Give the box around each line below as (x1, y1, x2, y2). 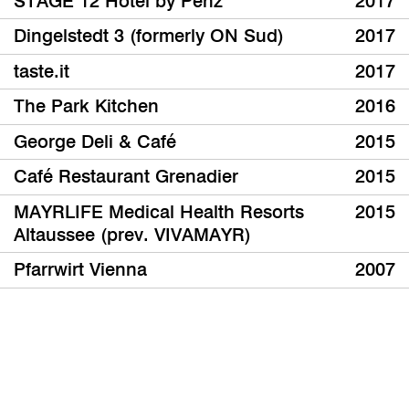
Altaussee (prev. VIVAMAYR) (14, 223, 251, 246)
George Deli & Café (14, 130, 176, 152)
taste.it (14, 59, 69, 82)
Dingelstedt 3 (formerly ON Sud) (14, 25, 284, 47)
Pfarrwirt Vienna (14, 258, 147, 281)
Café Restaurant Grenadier (14, 165, 238, 188)
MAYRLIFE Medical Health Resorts (14, 200, 304, 223)
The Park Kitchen (14, 95, 159, 118)
